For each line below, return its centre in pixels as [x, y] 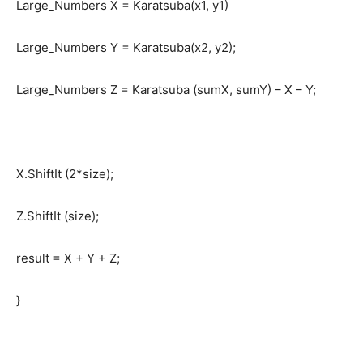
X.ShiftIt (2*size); [65, 174]
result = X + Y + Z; [68, 258]
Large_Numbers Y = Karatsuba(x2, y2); [126, 48]
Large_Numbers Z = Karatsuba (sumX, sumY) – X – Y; [166, 90]
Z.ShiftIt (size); [58, 216]
